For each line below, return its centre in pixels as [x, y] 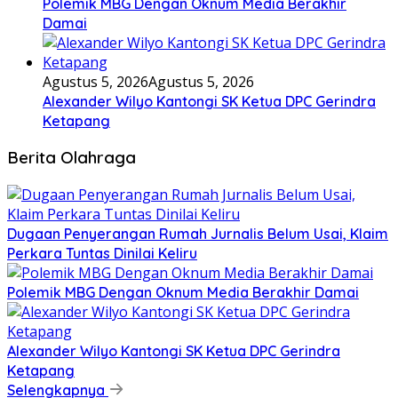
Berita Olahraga [72, 158]
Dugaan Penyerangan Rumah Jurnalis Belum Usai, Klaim [198, 234]
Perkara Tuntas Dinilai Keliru [102, 254]
